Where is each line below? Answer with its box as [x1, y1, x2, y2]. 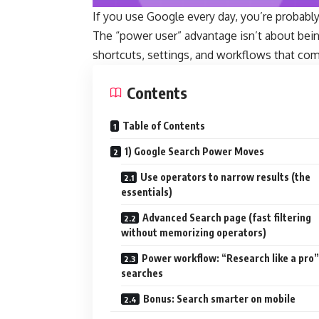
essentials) [121, 185, 172, 198]
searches [121, 266, 163, 279]
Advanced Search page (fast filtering [142, 211, 311, 224]
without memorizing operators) [121, 226, 266, 239]
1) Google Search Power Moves [125, 145, 264, 157]
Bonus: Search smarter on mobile [143, 292, 296, 305]
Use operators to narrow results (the [140, 170, 310, 183]
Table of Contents [122, 119, 205, 132]
